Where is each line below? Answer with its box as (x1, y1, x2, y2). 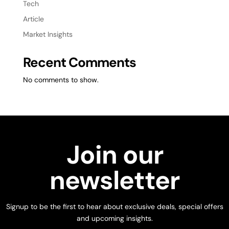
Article (22, 14, 44, 24)
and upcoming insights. (76, 214, 153, 223)
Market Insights (22, 29, 73, 39)
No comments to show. (22, 75, 99, 84)
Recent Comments (22, 53, 136, 71)
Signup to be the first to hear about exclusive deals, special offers (6, 202, 223, 212)
